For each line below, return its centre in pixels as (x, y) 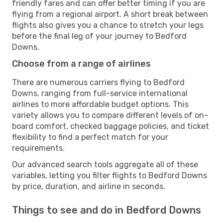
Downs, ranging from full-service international (100, 93)
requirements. (38, 148)
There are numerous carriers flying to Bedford (98, 82)
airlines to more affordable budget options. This (100, 104)
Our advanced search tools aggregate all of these (105, 164)
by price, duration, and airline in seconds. (89, 186)
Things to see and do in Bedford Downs (107, 210)
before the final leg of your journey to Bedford (99, 36)
